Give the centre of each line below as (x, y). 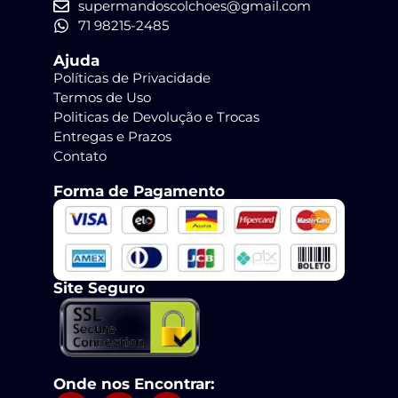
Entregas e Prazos (112, 137)
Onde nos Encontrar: (134, 384)
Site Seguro (99, 287)
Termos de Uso (102, 98)
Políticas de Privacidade (132, 78)
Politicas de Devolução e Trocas (156, 117)
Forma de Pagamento (139, 191)
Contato (80, 156)
